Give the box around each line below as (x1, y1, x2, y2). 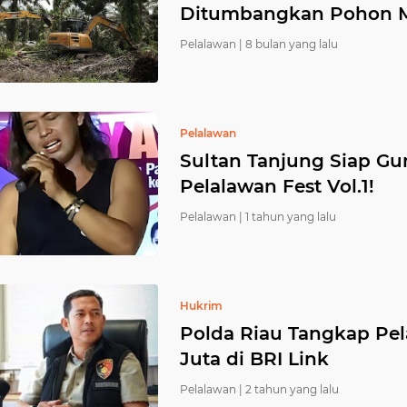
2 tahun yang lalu (245, 382, 339, 396)
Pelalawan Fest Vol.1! (180, 175, 374, 197)
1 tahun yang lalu (245, 210, 336, 223)
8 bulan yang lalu (245, 37, 338, 51)
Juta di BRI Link (180, 348, 329, 370)
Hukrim (180, 299, 223, 313)
